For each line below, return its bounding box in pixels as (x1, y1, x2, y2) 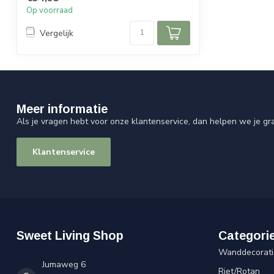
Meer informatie (17, 102, 108, 116)
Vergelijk (40, 27, 73, 39)
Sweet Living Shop (17, 229, 124, 243)
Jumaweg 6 (42, 259, 86, 271)
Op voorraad (26, 5, 73, 17)
